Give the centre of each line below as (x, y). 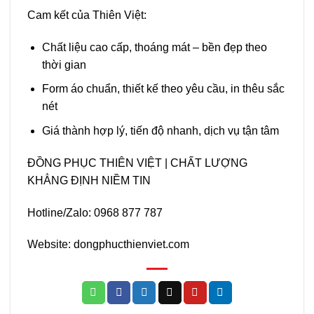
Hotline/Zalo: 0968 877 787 (95, 212)
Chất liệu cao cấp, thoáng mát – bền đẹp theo (154, 47)
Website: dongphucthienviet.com (108, 245)
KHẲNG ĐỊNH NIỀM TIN (89, 180)
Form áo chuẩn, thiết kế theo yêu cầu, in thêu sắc (163, 89)
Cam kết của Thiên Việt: (87, 15)
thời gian (64, 64)
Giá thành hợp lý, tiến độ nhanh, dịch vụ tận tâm (160, 131)
